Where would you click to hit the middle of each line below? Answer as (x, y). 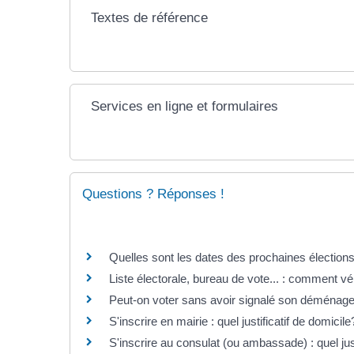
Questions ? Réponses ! (153, 194)
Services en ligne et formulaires (185, 106)
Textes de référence (150, 17)
